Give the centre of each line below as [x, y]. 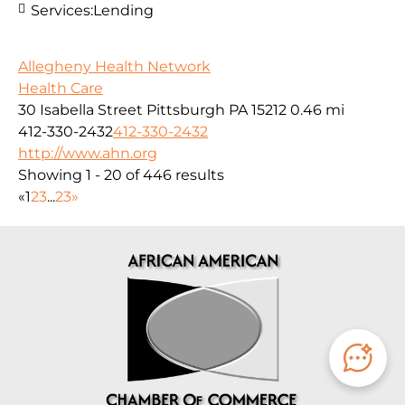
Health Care [61, 89]
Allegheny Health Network [114, 67]
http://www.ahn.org [88, 154]
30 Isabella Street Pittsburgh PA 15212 [152, 110]
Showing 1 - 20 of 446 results [121, 175]
